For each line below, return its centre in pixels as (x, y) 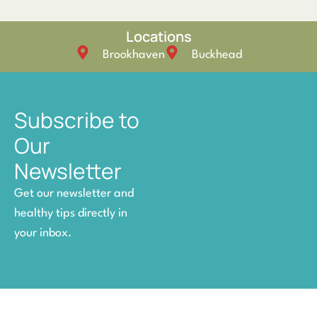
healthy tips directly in (71, 213)
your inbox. (43, 233)
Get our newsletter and (74, 193)
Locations (158, 36)
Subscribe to (77, 120)
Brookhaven (133, 54)
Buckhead (217, 54)
